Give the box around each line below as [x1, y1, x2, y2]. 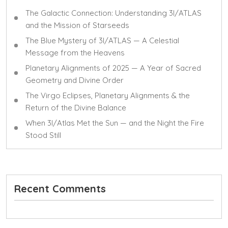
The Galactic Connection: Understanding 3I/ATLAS [25, 8, 202, 18]
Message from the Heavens [25, 48, 125, 58]
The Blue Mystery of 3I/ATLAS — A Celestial [25, 36, 179, 45]
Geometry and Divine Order [25, 75, 124, 85]
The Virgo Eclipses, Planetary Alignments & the [25, 91, 190, 100]
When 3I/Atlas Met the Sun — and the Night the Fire [25, 118, 204, 128]
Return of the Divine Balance [25, 103, 126, 112]
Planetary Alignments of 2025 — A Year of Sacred [25, 63, 201, 73]
